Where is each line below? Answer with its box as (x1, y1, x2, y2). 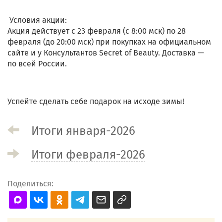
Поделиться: (7, 179, 54, 189)
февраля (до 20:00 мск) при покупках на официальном (7, 37, 211, 47)
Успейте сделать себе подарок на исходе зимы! (7, 97, 184, 107)
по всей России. (7, 59, 67, 69)
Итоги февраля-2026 (31, 148, 145, 162)
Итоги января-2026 (31, 124, 135, 138)
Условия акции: (7, 15, 67, 25)
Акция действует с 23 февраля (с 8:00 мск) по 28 (7, 26, 186, 36)
